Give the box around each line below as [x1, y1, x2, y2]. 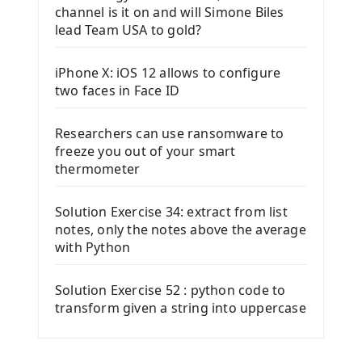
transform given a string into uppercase [55, 298, 306, 317]
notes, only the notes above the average [55, 220, 306, 238]
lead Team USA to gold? [55, 20, 202, 39]
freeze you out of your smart [55, 141, 236, 160]
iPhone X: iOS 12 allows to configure [55, 63, 281, 82]
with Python [55, 238, 131, 256]
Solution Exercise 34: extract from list [55, 202, 288, 221]
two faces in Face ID [55, 81, 179, 99]
